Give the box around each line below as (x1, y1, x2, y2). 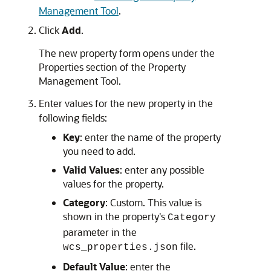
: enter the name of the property (80, 131, 221, 144)
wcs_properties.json (63, 242, 178, 253)
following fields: (39, 111, 107, 125)
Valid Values (63, 163, 120, 177)
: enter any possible (120, 163, 204, 177)
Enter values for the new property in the (39, 97, 213, 110)
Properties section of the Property (39, 60, 186, 74)
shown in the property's (63, 210, 168, 223)
